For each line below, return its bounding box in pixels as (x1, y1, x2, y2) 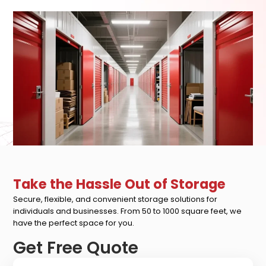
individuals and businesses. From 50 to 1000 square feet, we (13, 206, 242, 217)
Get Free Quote (13, 236, 139, 259)
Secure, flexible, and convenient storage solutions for (13, 194, 218, 205)
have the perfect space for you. (13, 218, 135, 229)
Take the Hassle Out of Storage (13, 175, 226, 194)
